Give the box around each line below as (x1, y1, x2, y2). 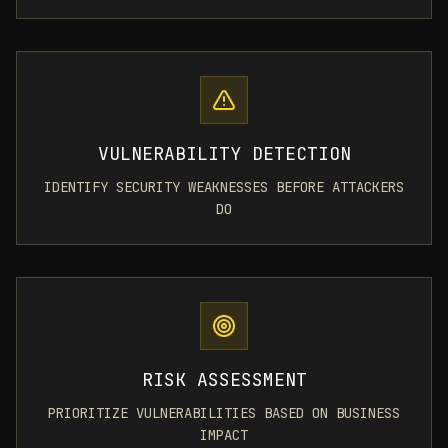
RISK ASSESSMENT (141, 368, 307, 391)
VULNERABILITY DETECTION (97, 142, 351, 165)
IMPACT (200, 426, 248, 444)
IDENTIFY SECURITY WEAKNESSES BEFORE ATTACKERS (44, 178, 404, 196)
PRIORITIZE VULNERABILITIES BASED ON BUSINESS (48, 404, 400, 422)
